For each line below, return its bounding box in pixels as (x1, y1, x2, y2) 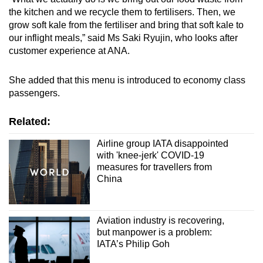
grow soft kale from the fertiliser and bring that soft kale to (9, 19, 244, 30)
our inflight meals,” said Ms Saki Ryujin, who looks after (9, 32, 238, 43)
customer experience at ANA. (9, 45, 132, 56)
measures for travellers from (96, 161, 212, 172)
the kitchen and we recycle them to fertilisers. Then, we (9, 6, 235, 17)
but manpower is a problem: (96, 227, 212, 238)
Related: (9, 115, 50, 127)
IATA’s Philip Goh (96, 239, 170, 249)
